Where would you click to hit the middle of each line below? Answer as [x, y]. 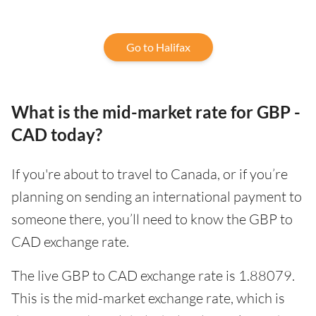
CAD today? [57, 134]
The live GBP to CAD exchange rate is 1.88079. [153, 275]
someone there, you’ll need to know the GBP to [152, 219]
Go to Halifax [158, 47]
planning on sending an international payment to [157, 196]
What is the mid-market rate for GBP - [156, 111]
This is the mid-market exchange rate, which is [148, 298]
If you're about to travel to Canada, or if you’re [150, 174]
